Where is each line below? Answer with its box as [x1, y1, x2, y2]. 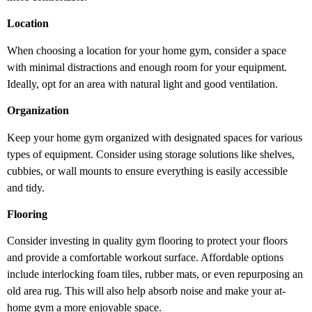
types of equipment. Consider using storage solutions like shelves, [7, 148, 295, 160]
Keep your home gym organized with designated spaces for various [7, 131, 302, 143]
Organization [7, 104, 69, 117]
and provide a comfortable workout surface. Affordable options [7, 251, 283, 264]
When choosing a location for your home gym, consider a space [7, 44, 286, 56]
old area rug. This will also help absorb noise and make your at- [7, 285, 286, 297]
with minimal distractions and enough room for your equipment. [7, 61, 287, 73]
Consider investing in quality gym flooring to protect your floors [7, 235, 288, 247]
